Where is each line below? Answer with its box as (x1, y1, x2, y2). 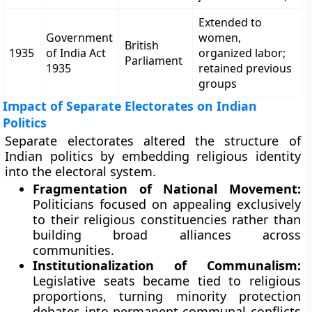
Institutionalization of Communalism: (33, 257, 301, 274)
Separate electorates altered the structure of (5, 132, 301, 149)
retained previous (198, 61, 292, 76)
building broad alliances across (33, 226, 301, 243)
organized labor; (198, 45, 286, 61)
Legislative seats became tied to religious (33, 272, 301, 289)
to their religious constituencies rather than (33, 211, 301, 228)
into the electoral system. (5, 163, 157, 180)
